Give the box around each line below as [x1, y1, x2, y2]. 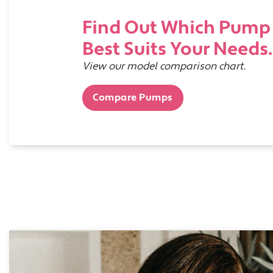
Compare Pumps [93, 91, 173, 104]
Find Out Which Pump [82, 16, 271, 40]
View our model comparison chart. [82, 59, 246, 73]
